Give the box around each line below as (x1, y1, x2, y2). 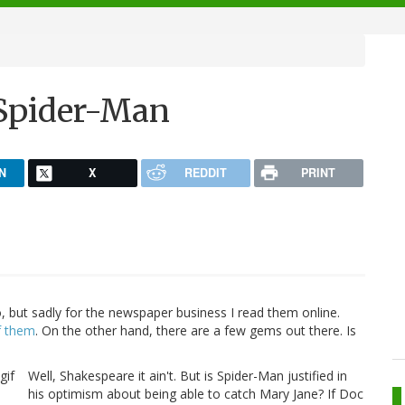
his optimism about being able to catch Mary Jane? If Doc (28, 385, 363, 403)
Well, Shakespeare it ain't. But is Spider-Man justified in (28, 367, 347, 385)
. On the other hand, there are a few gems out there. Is (35, 322, 356, 340)
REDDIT (184, 164, 227, 181)
